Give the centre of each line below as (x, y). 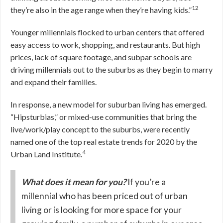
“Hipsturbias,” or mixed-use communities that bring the (104, 116)
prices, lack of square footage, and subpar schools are (101, 57)
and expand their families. (54, 82)
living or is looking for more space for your (102, 210)
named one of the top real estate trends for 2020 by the (104, 141)
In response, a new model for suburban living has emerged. (109, 104)
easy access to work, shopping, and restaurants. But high (105, 44)
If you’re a (147, 182)
